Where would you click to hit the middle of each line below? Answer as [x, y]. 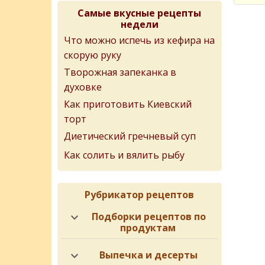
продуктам [148, 228]
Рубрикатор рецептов [140, 195]
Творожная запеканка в [120, 72]
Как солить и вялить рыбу [124, 155]
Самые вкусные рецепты [140, 13]
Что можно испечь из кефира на [139, 40]
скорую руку [93, 54]
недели [139, 24]
